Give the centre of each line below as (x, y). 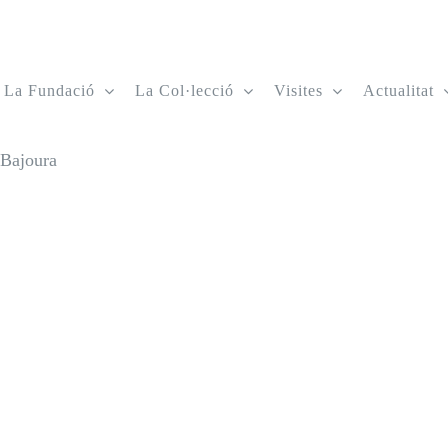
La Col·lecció (184, 90)
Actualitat (398, 90)
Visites (298, 90)
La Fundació (49, 90)
